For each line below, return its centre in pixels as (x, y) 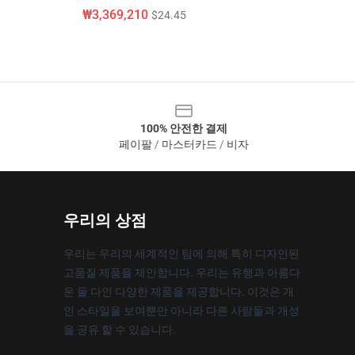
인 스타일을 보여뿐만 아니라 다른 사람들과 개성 (181, 311)
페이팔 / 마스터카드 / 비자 (184, 144)
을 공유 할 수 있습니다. (120, 330)
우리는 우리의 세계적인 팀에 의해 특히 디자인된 (181, 254)
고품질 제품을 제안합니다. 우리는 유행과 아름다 (182, 273)
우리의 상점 (105, 220)
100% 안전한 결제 (184, 128)
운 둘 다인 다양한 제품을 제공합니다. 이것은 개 (179, 292)
